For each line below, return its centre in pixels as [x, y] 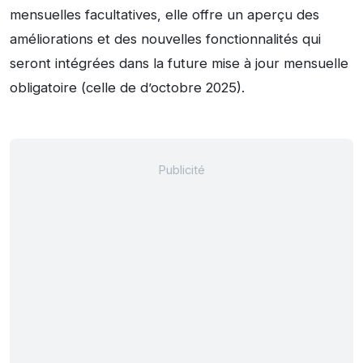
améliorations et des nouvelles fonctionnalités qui [165, 39]
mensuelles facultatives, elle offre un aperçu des [164, 15]
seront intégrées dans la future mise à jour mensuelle [179, 64]
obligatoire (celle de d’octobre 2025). [127, 88]
